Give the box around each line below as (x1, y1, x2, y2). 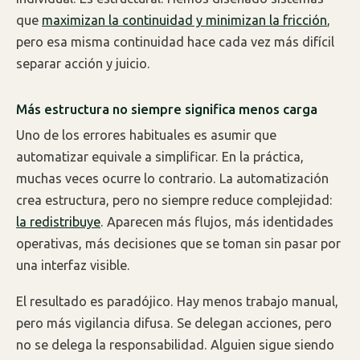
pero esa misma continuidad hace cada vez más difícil (16, 34, 334, 49)
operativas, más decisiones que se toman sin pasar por (16, 236, 341, 252)
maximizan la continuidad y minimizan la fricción (42, 12, 327, 27)
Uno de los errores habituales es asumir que (16, 128, 276, 143)
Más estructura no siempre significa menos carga (16, 100, 317, 117)
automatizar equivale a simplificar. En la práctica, (16, 149, 304, 165)
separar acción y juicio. (16, 55, 150, 71)
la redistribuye (16, 215, 100, 230)
